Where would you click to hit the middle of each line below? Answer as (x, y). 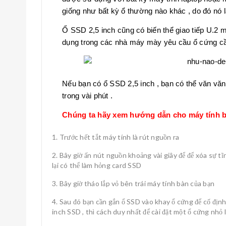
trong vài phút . (87, 96)
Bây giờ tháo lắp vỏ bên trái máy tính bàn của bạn (137, 183)
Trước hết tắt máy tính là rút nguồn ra (119, 137)
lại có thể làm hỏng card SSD (97, 165)
